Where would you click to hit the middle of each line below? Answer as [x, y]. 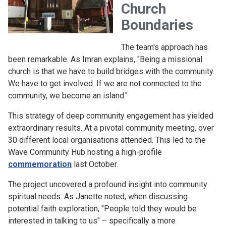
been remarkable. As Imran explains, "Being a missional [105, 59]
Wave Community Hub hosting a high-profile [85, 152]
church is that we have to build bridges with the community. [111, 71]
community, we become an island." [68, 96]
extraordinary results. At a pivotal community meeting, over [111, 128]
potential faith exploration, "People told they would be [102, 209]
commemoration [40, 164]
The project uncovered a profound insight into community [108, 184]
